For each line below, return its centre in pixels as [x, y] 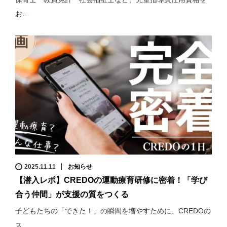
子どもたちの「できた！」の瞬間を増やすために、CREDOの [113, 211]
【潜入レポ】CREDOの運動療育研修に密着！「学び [111, 180]
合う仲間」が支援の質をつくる [72, 195]
